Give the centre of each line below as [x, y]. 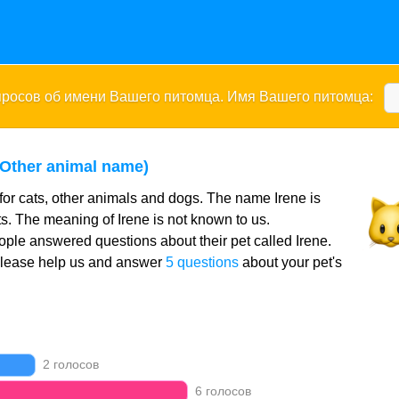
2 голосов [69, 364]
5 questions [202, 262]
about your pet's [290, 262]
